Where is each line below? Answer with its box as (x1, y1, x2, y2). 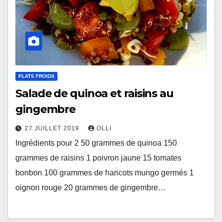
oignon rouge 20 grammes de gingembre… (15, 183, 166, 192)
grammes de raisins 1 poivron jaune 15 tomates (15, 154, 181, 162)
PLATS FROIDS (18, 73, 55, 79)
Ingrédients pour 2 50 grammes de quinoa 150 (15, 139, 177, 147)
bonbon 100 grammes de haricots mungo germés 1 (15, 168, 194, 177)
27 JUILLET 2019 (25, 125, 81, 132)
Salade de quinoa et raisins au (15, 87, 173, 100)
